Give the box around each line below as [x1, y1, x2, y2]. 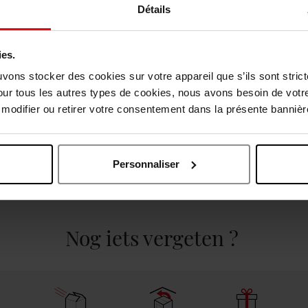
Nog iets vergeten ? [65, 224, 243, 252]
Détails [137, 3, 171, 16]
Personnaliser [113, 157, 180, 170]
